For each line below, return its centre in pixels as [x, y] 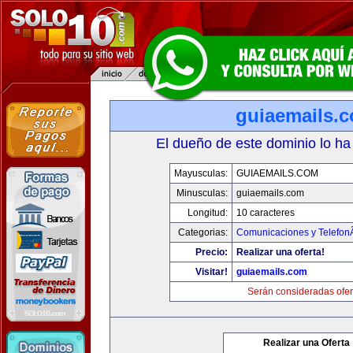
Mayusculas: [201, 173]
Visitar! [212, 272]
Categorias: [203, 232]
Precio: [212, 252]
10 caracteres [266, 213]
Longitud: [208, 213]
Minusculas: [202, 193]
